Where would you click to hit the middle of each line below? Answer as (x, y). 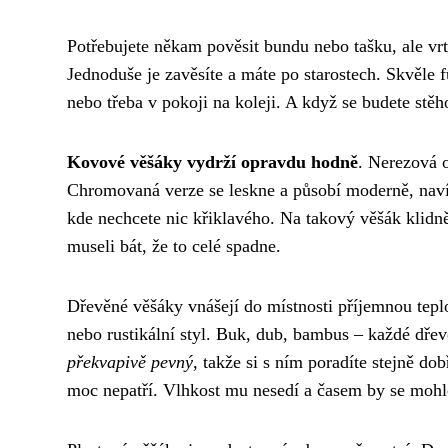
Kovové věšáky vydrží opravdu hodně (212, 161)
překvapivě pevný (130, 361)
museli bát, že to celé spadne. (174, 245)
